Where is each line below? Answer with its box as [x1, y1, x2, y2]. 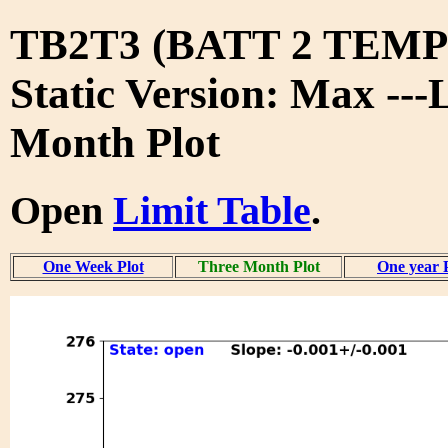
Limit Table [113, 187, 311, 233]
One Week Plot [42, 257, 144, 275]
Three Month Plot [197, 257, 320, 275]
